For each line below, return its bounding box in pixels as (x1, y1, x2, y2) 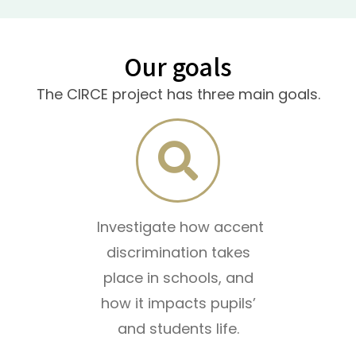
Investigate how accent (92, 217, 264, 238)
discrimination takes (106, 242, 250, 263)
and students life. (117, 319, 239, 339)
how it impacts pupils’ (100, 293, 256, 314)
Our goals (124, 48, 232, 84)
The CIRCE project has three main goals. (36, 84, 320, 105)
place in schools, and (103, 268, 253, 288)
